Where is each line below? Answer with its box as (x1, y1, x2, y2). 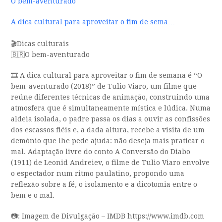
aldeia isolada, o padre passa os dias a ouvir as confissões (11, 115, 211, 123)
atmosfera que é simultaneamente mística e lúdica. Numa (11, 104, 211, 112)
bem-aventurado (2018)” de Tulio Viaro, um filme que (11, 82, 197, 91)
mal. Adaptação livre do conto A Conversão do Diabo (11, 148, 191, 156)
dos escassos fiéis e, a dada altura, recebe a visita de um (11, 126, 205, 134)
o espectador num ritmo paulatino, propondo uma (11, 169, 185, 178)
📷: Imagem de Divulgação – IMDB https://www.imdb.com (11, 212, 205, 221)
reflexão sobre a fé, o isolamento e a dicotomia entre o (11, 180, 198, 189)
